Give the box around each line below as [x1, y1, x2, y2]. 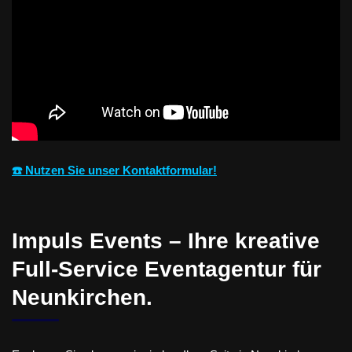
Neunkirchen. [12, 284, 152, 310]
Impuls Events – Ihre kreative [12, 228, 320, 253]
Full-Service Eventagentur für [12, 256, 321, 281]
